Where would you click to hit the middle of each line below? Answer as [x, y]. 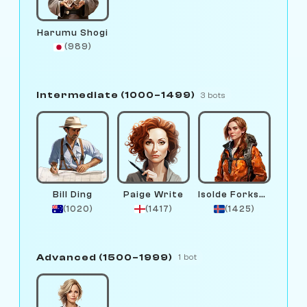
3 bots [213, 95]
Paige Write [153, 195]
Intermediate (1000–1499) [116, 95]
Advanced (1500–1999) [105, 257]
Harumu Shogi [73, 32]
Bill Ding [73, 195]
